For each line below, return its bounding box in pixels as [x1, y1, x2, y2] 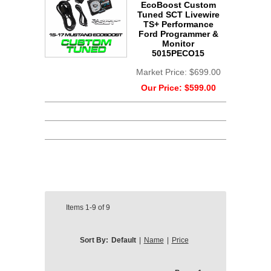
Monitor [162, 39, 194, 49]
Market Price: [135, 67, 189, 77]
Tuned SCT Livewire [137, 10, 220, 20]
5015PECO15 [152, 48, 204, 59]
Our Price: [140, 83, 184, 93]
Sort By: [79, 236, 108, 245]
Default [111, 236, 136, 245]
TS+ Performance [143, 19, 214, 30]
